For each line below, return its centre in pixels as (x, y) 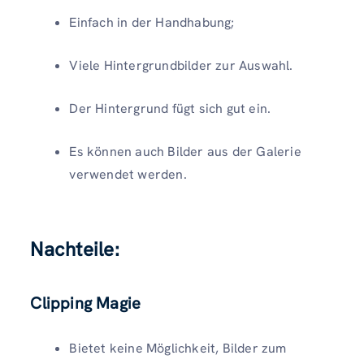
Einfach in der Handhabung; (152, 22)
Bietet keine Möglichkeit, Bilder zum (178, 348)
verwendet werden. (128, 174)
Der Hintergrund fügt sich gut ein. (170, 108)
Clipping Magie (86, 303)
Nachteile (72, 249)
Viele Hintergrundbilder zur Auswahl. (181, 65)
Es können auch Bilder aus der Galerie (185, 151)
